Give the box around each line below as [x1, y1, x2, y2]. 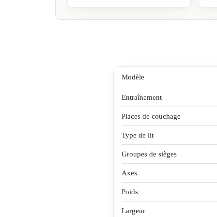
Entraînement [122, 93, 162, 101]
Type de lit [122, 130, 154, 139]
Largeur [122, 206, 145, 215]
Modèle [122, 73, 144, 81]
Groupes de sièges [122, 149, 177, 158]
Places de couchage [122, 111, 181, 120]
